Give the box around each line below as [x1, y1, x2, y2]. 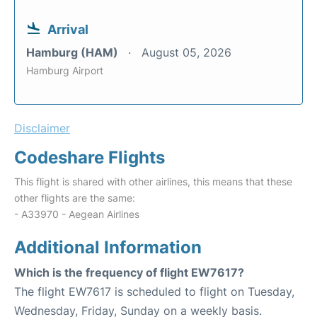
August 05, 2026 [142, 45, 231, 59]
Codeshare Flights [14, 146, 165, 168]
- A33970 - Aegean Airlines [14, 207, 139, 220]
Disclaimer [14, 120, 70, 135]
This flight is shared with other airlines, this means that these [14, 175, 292, 188]
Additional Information [14, 236, 202, 258]
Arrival [47, 21, 88, 37]
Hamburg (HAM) [26, 45, 121, 59]
